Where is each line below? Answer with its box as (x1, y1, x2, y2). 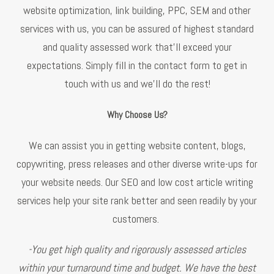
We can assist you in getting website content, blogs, (28, 138, 246, 152)
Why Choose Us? (106, 108, 168, 121)
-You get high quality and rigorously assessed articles (28, 242, 246, 256)
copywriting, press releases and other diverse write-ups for (17, 156, 257, 171)
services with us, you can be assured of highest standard (20, 21, 254, 35)
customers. (113, 211, 161, 226)
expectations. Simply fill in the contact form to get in (27, 57, 247, 72)
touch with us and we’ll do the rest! (64, 76, 210, 91)
